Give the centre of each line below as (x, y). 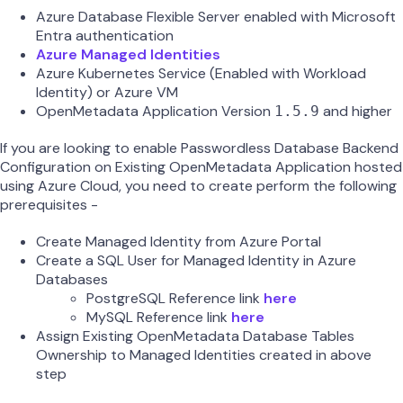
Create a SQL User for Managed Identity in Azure (196, 261)
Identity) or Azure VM (107, 93)
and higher (356, 112)
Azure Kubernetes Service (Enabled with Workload (201, 74)
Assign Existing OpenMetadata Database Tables (195, 336)
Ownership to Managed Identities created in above (204, 355)
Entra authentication (105, 36)
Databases (72, 280)
